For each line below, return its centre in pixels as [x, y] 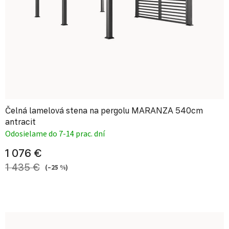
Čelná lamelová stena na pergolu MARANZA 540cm [104, 111]
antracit [20, 122]
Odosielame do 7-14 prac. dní [55, 134]
